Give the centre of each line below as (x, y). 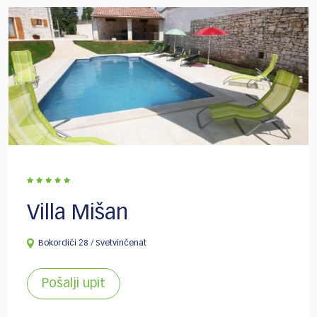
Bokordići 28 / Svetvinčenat (92, 243)
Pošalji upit (74, 283)
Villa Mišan (77, 213)
